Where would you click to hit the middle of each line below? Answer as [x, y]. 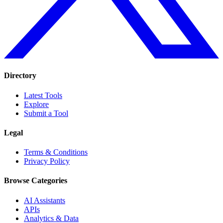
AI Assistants [45, 200]
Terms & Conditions [56, 152]
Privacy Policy [47, 161]
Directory [20, 76]
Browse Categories [36, 181]
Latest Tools [43, 95]
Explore [36, 104]
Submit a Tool [46, 113]
